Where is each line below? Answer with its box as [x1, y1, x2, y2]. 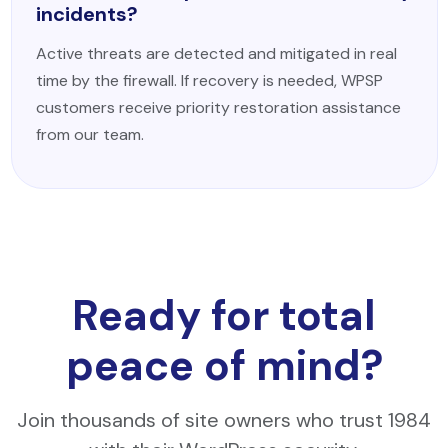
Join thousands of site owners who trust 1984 [17, 407, 431, 433]
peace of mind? [65, 338, 383, 393]
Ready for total [72, 288, 376, 343]
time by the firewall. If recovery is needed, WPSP [35, 70, 383, 91]
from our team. [35, 124, 144, 145]
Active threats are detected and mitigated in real [35, 43, 397, 64]
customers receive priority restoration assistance [35, 97, 401, 118]
